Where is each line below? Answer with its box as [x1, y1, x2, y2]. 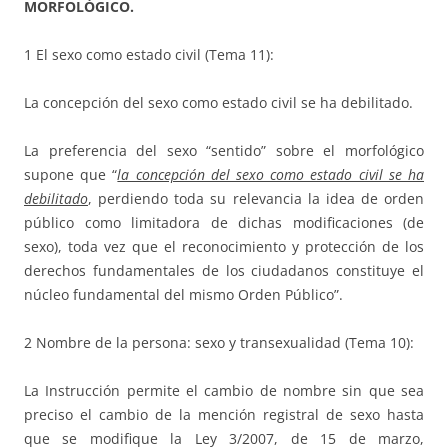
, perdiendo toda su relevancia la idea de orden [88, 189, 424, 209]
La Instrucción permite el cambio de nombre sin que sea [24, 381, 424, 401]
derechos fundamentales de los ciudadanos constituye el [24, 261, 424, 281]
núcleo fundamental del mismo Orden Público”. [24, 285, 343, 305]
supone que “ [24, 165, 118, 185]
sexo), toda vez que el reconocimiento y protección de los [24, 237, 424, 257]
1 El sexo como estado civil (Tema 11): [24, 45, 274, 65]
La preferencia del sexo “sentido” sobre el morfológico [24, 141, 424, 161]
